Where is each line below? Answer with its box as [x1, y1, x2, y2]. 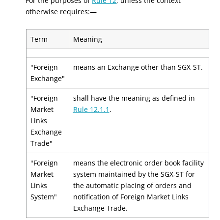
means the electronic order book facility [73, 158, 204, 167]
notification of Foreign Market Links [73, 192, 189, 201]
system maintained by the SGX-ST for [73, 169, 195, 179]
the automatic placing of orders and [73, 181, 192, 190]
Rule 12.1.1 [73, 105, 110, 114]
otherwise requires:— [26, 7, 97, 16]
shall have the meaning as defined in [73, 93, 195, 103]
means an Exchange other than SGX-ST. [73, 62, 203, 72]
